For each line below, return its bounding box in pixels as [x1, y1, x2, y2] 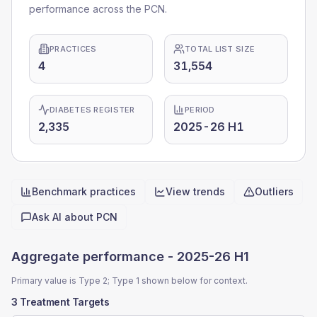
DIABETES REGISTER [50, 105, 135, 115]
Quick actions [11, 204, 83, 219]
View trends [166, 185, 225, 197]
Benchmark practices [32, 185, 136, 197]
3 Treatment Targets [11, 296, 110, 308]
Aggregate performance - [11, 249, 177, 264]
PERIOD [185, 105, 215, 115]
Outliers [255, 185, 294, 197]
